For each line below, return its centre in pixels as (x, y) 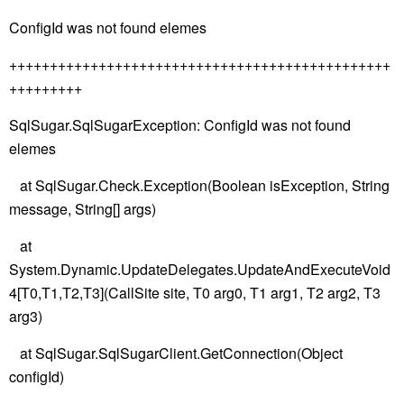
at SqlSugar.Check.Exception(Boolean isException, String (199, 185)
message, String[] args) (83, 209)
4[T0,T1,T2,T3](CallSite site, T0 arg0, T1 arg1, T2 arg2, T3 (195, 293)
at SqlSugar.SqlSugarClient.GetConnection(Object (176, 353)
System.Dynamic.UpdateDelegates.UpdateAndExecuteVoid (200, 269)
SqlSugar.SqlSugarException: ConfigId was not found (180, 125)
